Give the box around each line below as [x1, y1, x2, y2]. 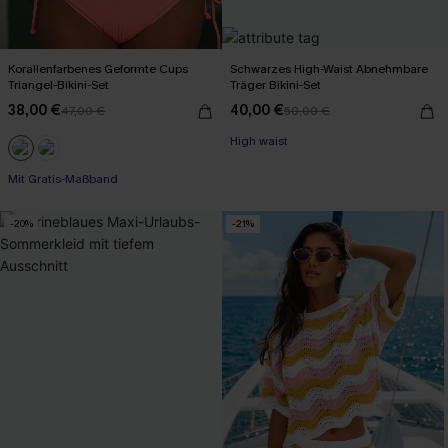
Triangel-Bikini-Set [8, 76, 109, 93]
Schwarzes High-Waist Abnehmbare [230, 60, 429, 77]
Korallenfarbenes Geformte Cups [8, 60, 188, 77]
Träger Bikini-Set [230, 76, 321, 93]
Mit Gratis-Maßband [8, 170, 118, 187]
